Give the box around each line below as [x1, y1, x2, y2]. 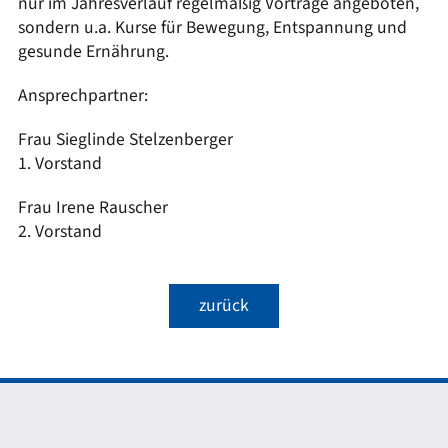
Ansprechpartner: [17, 83, 148, 109]
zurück [198, 293, 249, 319]
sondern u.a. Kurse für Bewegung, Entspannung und [17, 15, 407, 41]
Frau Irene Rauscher [17, 195, 168, 221]
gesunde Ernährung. [17, 39, 169, 65]
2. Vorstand [17, 219, 102, 245]
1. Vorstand [17, 151, 102, 177]
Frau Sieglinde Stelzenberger [17, 127, 233, 153]
